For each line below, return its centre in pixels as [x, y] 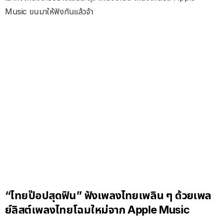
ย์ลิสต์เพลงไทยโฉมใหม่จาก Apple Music [97, 210]
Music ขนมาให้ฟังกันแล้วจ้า [49, 11]
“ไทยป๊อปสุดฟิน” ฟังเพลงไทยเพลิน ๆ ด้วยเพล [108, 195]
